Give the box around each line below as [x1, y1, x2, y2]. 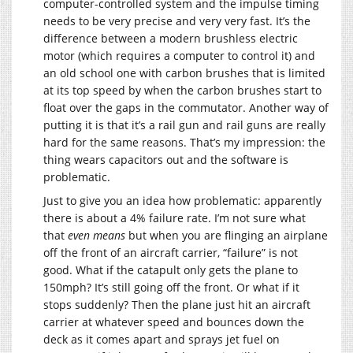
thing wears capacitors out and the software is [43, 152, 288, 168]
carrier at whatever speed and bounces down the [43, 314, 304, 330]
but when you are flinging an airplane [125, 228, 328, 243]
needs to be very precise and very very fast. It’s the [43, 13, 310, 29]
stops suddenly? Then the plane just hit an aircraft [43, 297, 310, 313]
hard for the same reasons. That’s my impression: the [43, 135, 325, 150]
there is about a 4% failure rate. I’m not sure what [43, 210, 306, 226]
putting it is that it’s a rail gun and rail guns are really [43, 117, 325, 133]
